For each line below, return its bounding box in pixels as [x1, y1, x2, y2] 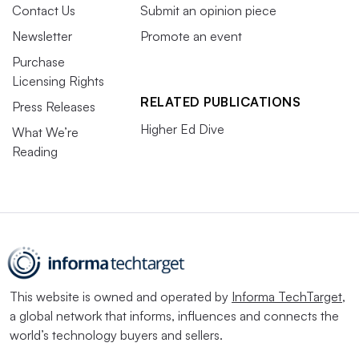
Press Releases [12, 98, 95, 115]
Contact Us [12, 2, 75, 18]
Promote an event [140, 27, 242, 44]
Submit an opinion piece [140, 2, 276, 18]
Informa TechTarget [232, 288, 342, 305]
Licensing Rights [12, 72, 104, 89]
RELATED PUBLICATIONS [140, 93, 301, 110]
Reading [12, 143, 58, 159]
